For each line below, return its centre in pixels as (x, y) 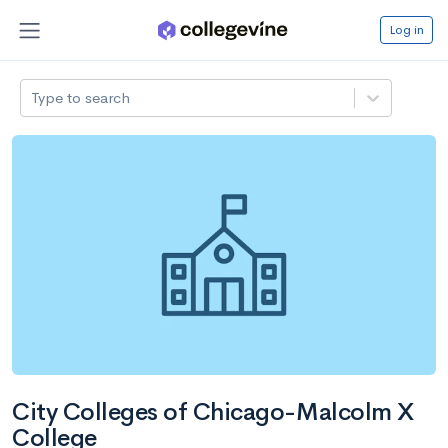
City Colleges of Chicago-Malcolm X (213, 411)
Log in (406, 29)
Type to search (81, 97)
